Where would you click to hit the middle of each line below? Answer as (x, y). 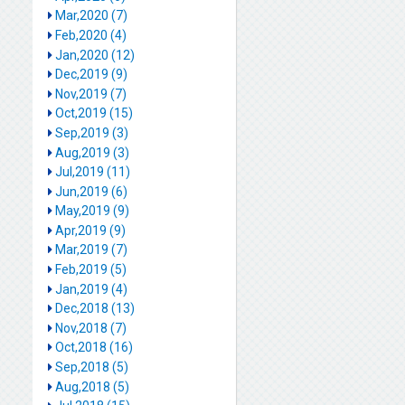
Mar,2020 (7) (91, 16)
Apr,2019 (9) (90, 230)
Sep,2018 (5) (91, 367)
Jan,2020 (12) (94, 55)
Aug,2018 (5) (92, 386)
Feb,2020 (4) (90, 35)
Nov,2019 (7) (90, 94)
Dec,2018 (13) (94, 309)
